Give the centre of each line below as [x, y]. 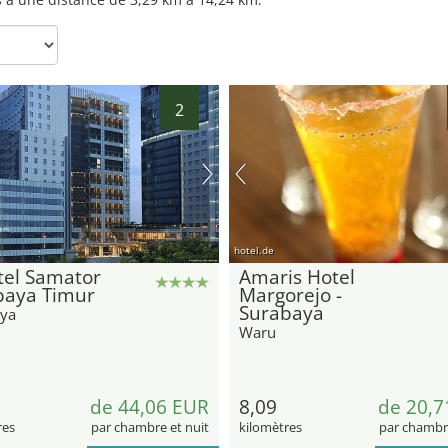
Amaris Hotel [297, 276]
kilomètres [270, 426]
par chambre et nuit [150, 426]
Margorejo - [290, 294]
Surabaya [281, 312]
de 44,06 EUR [149, 406]
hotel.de [254, 249]
